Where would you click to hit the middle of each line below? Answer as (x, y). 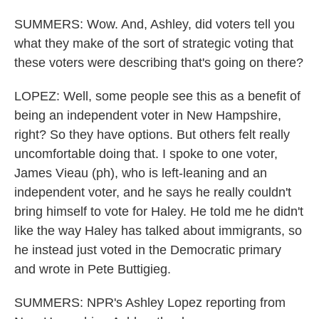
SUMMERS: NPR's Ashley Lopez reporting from (150, 303)
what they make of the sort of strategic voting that (154, 43)
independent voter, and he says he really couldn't (153, 192)
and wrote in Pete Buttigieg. (93, 269)
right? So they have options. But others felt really (152, 135)
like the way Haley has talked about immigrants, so (158, 231)
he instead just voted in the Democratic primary (148, 250)
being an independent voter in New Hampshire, (148, 115)
